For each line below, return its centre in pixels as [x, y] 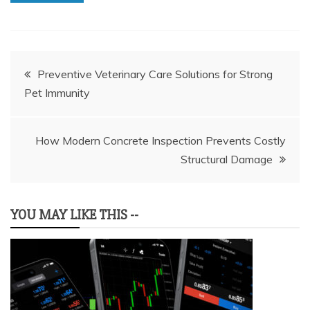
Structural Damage [227, 159]
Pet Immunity [57, 93]
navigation [57, 107]
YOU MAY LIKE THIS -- [74, 215]
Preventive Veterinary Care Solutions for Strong [155, 74]
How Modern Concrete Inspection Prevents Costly [161, 141]
